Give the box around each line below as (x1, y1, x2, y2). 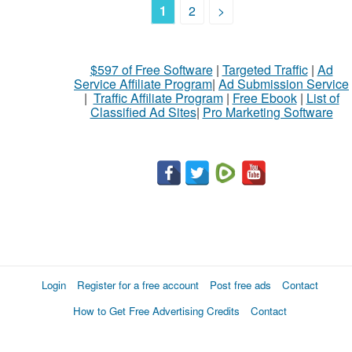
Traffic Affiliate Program (93, 89, 223, 107)
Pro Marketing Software (202, 103, 333, 121)
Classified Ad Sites (90, 103, 196, 121)
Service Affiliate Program (74, 75, 212, 93)
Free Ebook (232, 89, 297, 107)
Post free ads (210, 277, 271, 292)
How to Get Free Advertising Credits (73, 303, 240, 318)
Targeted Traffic (222, 60, 308, 79)
